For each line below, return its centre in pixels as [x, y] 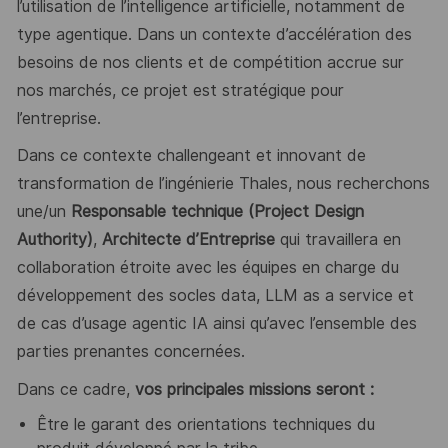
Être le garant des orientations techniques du [205, 425]
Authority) [54, 240]
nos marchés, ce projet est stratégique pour [180, 90]
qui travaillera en [337, 240]
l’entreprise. [58, 118]
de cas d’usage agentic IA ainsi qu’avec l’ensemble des [216, 324]
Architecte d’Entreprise [188, 240]
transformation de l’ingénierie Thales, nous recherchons [223, 184]
